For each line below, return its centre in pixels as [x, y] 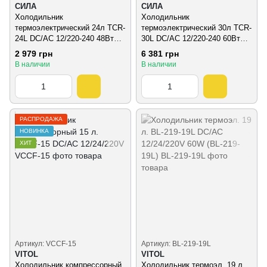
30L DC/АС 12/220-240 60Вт [191, 38]
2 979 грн [34, 53]
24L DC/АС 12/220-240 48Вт [64, 38]
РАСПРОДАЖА [41, 119]
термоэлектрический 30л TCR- [196, 28]
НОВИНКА [34, 131]
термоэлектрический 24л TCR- [70, 28]
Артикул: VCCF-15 [46, 243]
